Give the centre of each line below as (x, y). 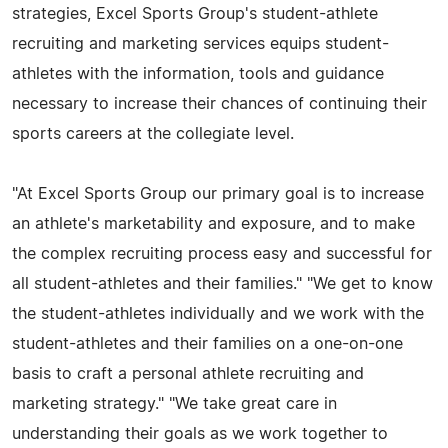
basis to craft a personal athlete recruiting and (188, 373)
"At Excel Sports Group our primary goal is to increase (218, 193)
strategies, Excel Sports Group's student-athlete (195, 13)
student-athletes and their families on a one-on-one (207, 343)
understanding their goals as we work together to (200, 433)
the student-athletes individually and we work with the (218, 313)
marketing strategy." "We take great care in (174, 403)
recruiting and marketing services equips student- (200, 43)
